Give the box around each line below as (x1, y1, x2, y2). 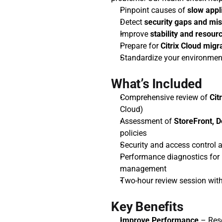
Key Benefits (111, 199, 183, 214)
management (120, 164, 166, 173)
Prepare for (120, 41, 161, 51)
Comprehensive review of (120, 93, 210, 102)
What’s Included (111, 76, 202, 91)
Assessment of (120, 116, 174, 126)
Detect (120, 17, 144, 27)
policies (120, 128, 147, 138)
